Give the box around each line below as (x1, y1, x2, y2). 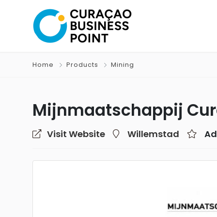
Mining (111, 61, 134, 69)
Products (66, 61, 98, 69)
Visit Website (47, 128, 105, 140)
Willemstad (127, 128, 179, 140)
